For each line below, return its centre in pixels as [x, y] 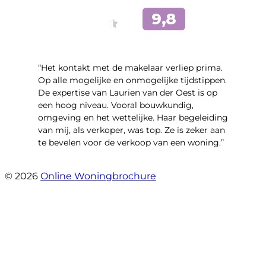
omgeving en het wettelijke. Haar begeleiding [133, 118]
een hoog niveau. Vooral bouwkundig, [116, 105]
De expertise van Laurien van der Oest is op [128, 93]
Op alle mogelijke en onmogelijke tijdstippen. [132, 80]
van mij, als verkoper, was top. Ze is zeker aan [132, 130]
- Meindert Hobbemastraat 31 [101, 164]
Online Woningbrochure [98, 176]
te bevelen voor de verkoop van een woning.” [131, 143]
